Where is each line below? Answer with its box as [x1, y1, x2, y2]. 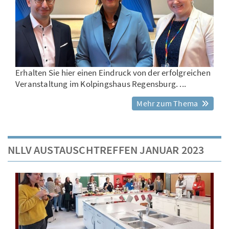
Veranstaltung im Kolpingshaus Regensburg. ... [15, 78, 187, 90]
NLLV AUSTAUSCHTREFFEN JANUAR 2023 [8, 143, 204, 157]
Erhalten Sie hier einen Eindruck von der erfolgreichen [15, 67, 211, 79]
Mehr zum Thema [136, 98, 200, 109]
